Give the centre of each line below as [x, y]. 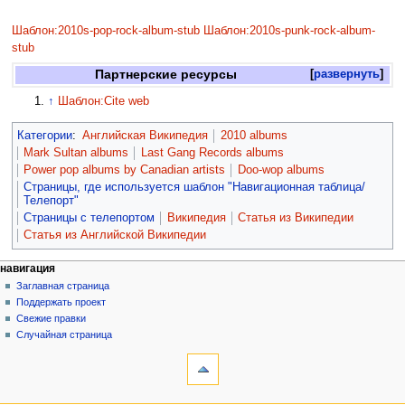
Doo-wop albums [281, 170]
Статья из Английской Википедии [115, 235]
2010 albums [254, 136]
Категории [44, 136]
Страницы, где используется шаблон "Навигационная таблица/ [195, 187]
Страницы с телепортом [89, 217]
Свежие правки [52, 318]
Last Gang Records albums [212, 153]
